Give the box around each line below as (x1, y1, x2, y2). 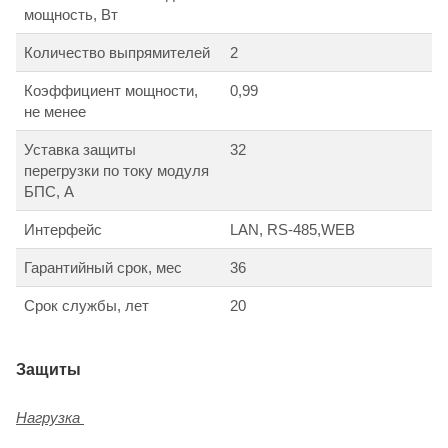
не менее (24, 103, 86, 121)
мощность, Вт (24, 6, 118, 24)
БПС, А (24, 183, 74, 201)
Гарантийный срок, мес (24, 259, 182, 277)
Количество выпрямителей (24, 44, 210, 62)
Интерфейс (24, 221, 106, 239)
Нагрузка (16, 409, 84, 427)
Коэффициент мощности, (24, 82, 198, 100)
